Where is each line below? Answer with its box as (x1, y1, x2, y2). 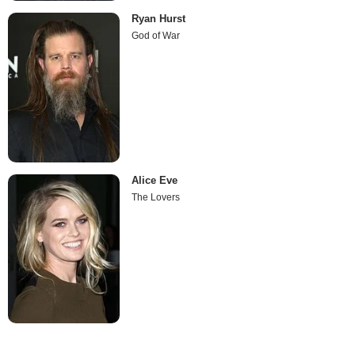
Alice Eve (132, 174, 178, 186)
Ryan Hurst (132, 13, 186, 25)
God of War (132, 30, 181, 42)
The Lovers (132, 191, 181, 203)
